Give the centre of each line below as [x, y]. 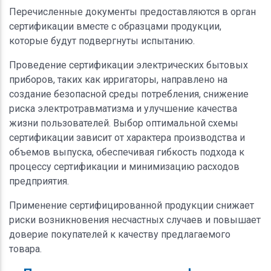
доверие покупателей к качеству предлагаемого [120, 234]
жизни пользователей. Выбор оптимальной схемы [124, 123]
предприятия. [39, 181]
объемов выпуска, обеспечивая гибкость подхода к [127, 152]
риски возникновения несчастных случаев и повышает [135, 220]
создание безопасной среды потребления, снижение [129, 94]
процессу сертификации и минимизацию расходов [124, 166]
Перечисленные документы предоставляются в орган [132, 11]
